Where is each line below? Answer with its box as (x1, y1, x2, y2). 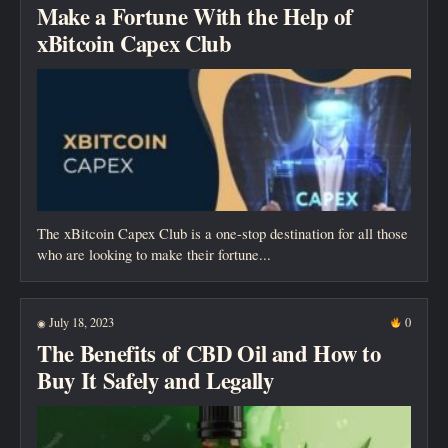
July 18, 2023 (46, 313, 114, 331)
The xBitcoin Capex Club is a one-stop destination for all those (37, 222, 408, 243)
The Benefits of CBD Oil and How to (37, 337, 381, 371)
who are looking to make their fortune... (37, 243, 271, 264)
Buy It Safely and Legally (37, 364, 274, 398)
